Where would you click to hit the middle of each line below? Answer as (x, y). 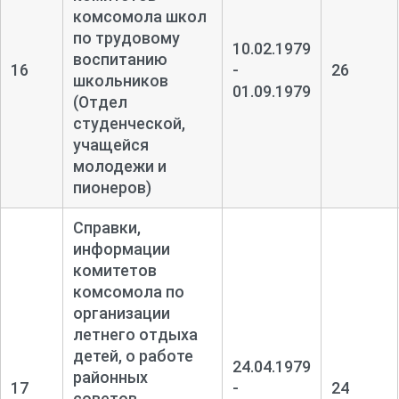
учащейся (110, 144)
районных (110, 377)
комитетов (114, 270)
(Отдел (100, 102)
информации (121, 248)
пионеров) (112, 187)
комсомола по (128, 291)
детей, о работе (133, 355)
